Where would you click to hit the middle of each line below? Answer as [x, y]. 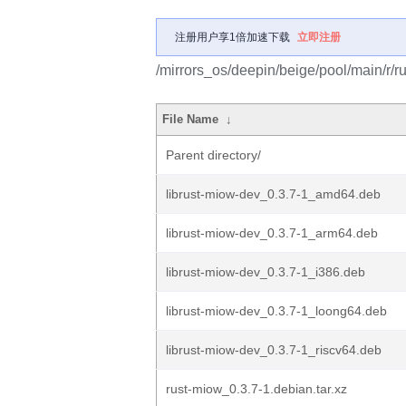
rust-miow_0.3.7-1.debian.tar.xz [256, 389]
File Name [191, 119]
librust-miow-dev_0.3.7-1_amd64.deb [273, 194]
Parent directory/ [213, 155]
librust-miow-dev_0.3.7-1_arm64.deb [272, 233]
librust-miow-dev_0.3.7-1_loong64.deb [276, 311]
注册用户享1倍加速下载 [232, 37]
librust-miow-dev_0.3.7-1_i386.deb [266, 272]
